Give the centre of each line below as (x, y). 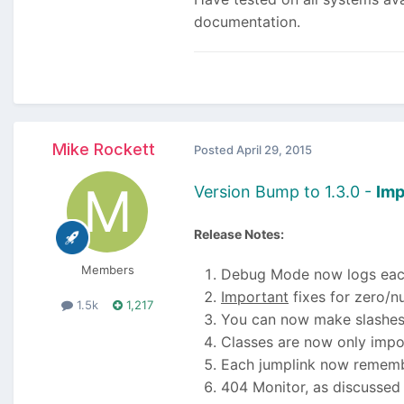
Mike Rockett (104, 149)
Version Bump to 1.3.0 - (285, 191)
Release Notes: (239, 234)
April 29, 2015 (274, 150)
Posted (215, 150)
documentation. (247, 21)
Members (107, 269)
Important (255, 296)
